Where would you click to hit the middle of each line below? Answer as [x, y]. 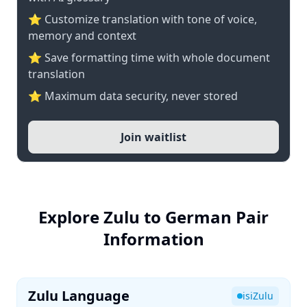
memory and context [82, 36]
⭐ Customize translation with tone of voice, [143, 19]
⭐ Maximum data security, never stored [133, 96]
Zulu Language [79, 296]
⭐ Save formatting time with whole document [149, 58]
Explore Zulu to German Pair [153, 217]
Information [153, 239]
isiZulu [258, 296]
